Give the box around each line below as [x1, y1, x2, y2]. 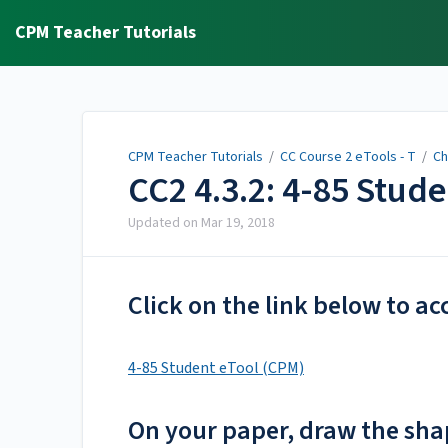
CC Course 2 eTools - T [280, 147, 416, 167]
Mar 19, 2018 [201, 213, 275, 234]
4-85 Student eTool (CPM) [128, 357, 304, 380]
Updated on [128, 213, 201, 234]
